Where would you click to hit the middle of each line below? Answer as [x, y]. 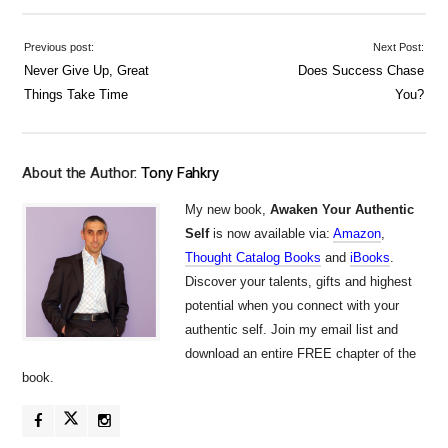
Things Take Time [76, 95]
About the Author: [82, 173]
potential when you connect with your [292, 306]
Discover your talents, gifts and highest [299, 282]
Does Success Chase [360, 71]
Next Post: [398, 47]
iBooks [370, 258]
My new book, [228, 210]
